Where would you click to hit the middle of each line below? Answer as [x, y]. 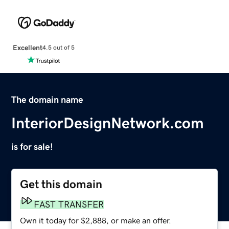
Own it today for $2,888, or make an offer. [96, 220]
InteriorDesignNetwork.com [108, 123]
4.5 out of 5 [58, 48]
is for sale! [32, 146]
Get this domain [61, 184]
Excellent [27, 47]
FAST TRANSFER [69, 204]
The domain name [48, 99]
